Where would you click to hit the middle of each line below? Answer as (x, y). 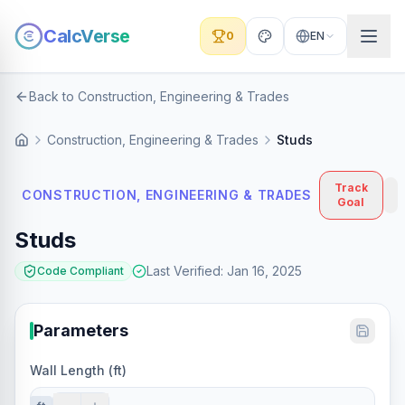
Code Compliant (80, 271)
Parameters (81, 330)
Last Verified (184, 271)
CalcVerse (87, 36)
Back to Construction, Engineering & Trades (159, 96)
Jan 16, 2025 (264, 271)
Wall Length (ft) (78, 370)
